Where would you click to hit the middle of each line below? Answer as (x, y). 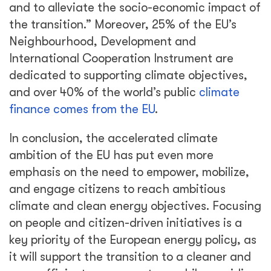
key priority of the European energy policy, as (133, 240)
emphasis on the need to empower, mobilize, (129, 172)
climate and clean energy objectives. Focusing (135, 206)
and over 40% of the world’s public (104, 92)
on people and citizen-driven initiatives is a (126, 223)
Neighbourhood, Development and (103, 41)
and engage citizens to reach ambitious (117, 189)
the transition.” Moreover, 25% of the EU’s (123, 24)
